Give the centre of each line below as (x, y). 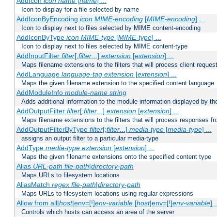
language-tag (82, 74)
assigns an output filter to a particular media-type (90, 139)
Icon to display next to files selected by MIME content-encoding (111, 28)
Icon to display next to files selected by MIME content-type (104, 46)
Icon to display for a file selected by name (80, 10)
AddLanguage (39, 74)
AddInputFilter (39, 56)
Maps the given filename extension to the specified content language (118, 83)
